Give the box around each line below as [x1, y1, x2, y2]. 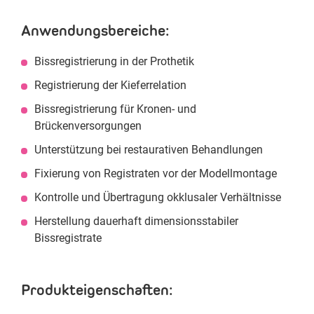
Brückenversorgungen [34, 119, 142, 132]
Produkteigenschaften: [21, 280, 173, 299]
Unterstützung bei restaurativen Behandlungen [34, 143, 263, 156]
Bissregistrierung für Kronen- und [34, 102, 196, 116]
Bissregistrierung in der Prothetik [34, 55, 194, 68]
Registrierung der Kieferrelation [34, 78, 186, 92]
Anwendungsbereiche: [21, 21, 170, 40]
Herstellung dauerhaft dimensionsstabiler [34, 214, 238, 228]
